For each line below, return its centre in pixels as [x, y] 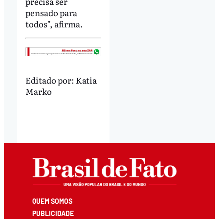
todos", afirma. [54, 23]
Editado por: [50, 80]
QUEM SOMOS [53, 201]
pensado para [51, 12]
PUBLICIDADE [53, 214]
